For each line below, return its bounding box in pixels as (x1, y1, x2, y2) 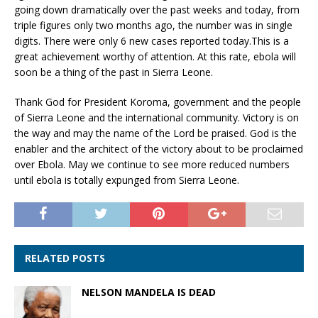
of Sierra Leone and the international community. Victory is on (14, 110, 299, 124)
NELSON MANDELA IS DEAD (82, 285, 216, 299)
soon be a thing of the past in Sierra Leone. (14, 65, 213, 79)
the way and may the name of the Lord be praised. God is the (14, 126, 297, 140)
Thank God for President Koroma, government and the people (14, 94, 301, 109)
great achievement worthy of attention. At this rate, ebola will (14, 49, 296, 63)
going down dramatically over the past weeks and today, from (14, 2, 300, 16)
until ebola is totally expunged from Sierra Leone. (14, 172, 239, 187)
